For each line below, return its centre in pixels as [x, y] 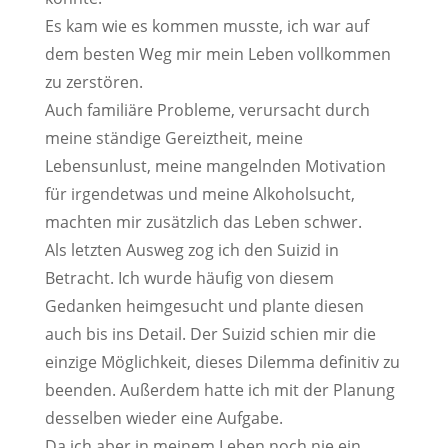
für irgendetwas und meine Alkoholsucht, [199, 194]
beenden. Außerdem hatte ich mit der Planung [219, 390]
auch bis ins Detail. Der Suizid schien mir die [210, 334]
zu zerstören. [93, 82]
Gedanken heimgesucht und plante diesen [204, 306]
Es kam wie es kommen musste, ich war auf [206, 26]
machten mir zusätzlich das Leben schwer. [203, 222]
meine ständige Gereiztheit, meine [173, 138]
